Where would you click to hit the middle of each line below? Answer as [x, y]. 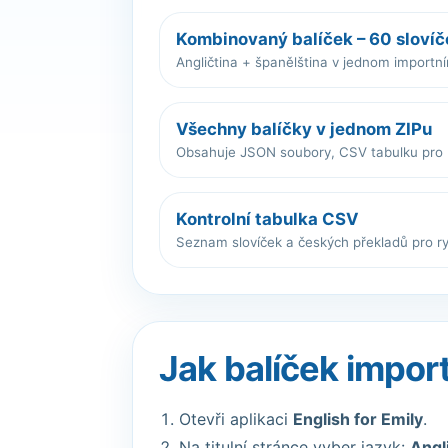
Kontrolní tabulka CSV [267, 219]
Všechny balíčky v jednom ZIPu [304, 129]
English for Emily [358, 419]
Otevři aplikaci [236, 419]
